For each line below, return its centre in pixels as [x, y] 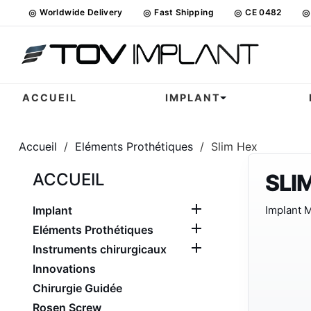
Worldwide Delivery [81, 12]
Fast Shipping [184, 12]
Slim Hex [234, 146]
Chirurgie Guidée [77, 288]
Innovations [64, 269]
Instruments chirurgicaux [100, 249]
